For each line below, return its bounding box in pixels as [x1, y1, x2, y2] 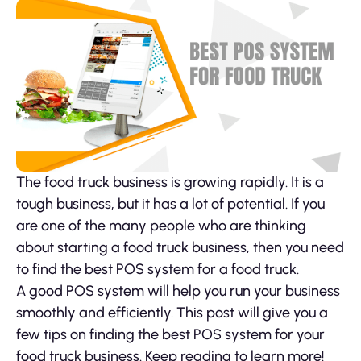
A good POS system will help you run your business [16, 281, 340, 300]
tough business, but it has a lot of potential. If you [16, 194, 325, 213]
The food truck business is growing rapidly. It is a [16, 172, 324, 191]
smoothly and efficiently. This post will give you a [16, 303, 328, 322]
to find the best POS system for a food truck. [16, 259, 299, 278]
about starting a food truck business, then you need [16, 238, 344, 256]
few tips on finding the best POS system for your [16, 325, 325, 343]
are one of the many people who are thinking [16, 216, 306, 234]
